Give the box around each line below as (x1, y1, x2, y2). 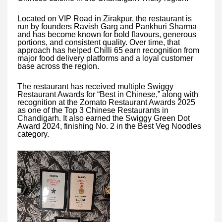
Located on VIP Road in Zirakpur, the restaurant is (17, 14, 192, 23)
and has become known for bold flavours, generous (17, 30, 196, 39)
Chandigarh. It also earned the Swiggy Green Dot (17, 113, 190, 122)
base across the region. (17, 61, 99, 70)
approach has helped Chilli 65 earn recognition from (17, 46, 199, 55)
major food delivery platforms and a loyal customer (17, 54, 193, 62)
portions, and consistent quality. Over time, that (17, 38, 180, 47)
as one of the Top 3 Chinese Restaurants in (17, 106, 168, 114)
